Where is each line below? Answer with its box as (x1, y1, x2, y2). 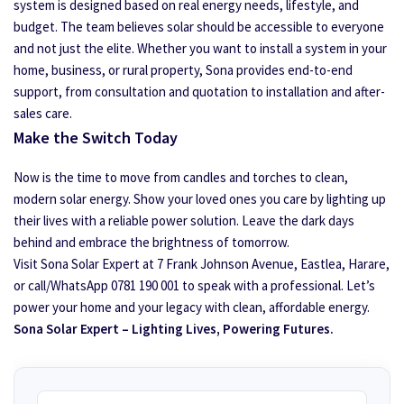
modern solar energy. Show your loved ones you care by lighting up (14, 190, 386, 207)
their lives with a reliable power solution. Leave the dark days (14, 212, 354, 229)
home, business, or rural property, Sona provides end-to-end (14, 61, 353, 78)
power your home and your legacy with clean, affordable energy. (14, 298, 370, 316)
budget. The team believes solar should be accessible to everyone (14, 18, 384, 35)
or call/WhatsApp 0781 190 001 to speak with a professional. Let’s (14, 277, 375, 294)
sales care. (14, 105, 72, 122)
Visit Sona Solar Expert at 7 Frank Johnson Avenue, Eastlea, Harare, (14, 255, 390, 272)
